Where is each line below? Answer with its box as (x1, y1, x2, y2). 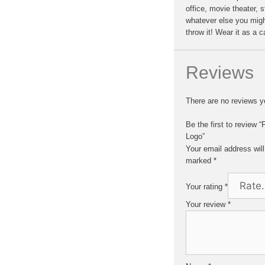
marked (186, 156, 214, 165)
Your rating (186, 182, 225, 191)
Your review (186, 199, 228, 209)
